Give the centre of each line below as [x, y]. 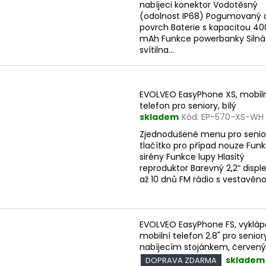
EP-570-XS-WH [232, 117]
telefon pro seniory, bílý [188, 106]
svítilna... [157, 50]
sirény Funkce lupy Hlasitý [192, 157]
